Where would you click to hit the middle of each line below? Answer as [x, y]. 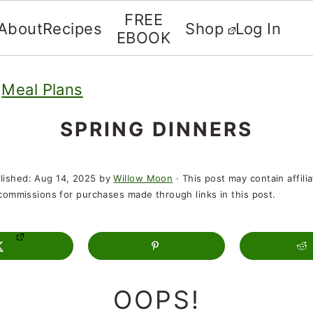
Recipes [72, 29]
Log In [258, 29]
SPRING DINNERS [156, 129]
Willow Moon [143, 178]
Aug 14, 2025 [65, 178]
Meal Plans [42, 89]
